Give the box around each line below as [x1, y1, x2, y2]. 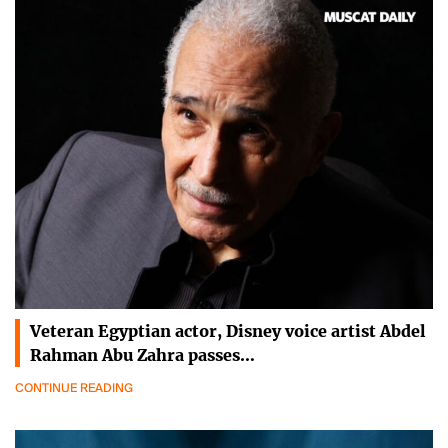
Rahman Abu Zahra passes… [30, 344, 255, 365]
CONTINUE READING [15, 379, 133, 396]
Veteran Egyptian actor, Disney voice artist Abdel [30, 320, 426, 341]
